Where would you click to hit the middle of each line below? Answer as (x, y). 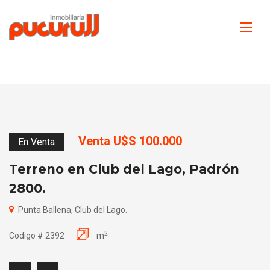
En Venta (36, 142)
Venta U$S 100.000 (130, 141)
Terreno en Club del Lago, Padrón (124, 169)
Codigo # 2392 (37, 235)
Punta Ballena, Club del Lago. (73, 209)
